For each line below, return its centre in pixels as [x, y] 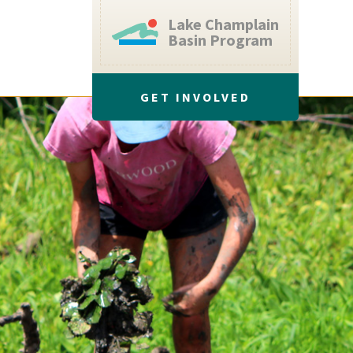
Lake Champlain [223, 24]
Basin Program [220, 40]
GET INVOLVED [195, 97]
